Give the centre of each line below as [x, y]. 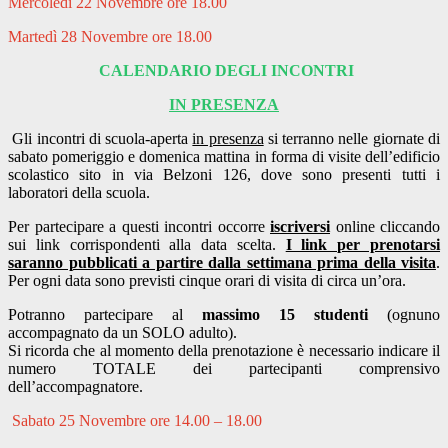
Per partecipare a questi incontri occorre [139, 227]
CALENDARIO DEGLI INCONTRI [226, 71]
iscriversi [300, 227]
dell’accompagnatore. [75, 387]
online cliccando [385, 227]
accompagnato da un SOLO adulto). [122, 333]
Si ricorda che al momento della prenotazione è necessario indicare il [224, 351]
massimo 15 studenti [294, 315]
